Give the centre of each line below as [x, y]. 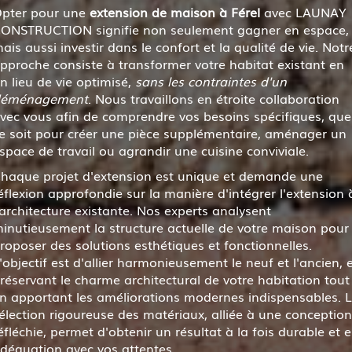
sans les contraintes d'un [211, 81]
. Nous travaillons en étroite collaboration [213, 98]
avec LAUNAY [303, 12]
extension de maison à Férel [174, 12]
